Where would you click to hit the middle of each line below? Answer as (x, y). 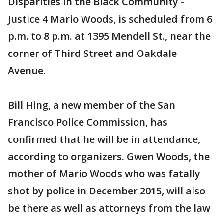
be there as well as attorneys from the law (109, 208)
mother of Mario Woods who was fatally (104, 174)
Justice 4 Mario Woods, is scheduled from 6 (110, 19)
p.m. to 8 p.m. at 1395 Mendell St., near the (109, 36)
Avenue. (27, 71)
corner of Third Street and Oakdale (92, 54)
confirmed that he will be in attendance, (104, 139)
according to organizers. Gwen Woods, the (109, 157)
